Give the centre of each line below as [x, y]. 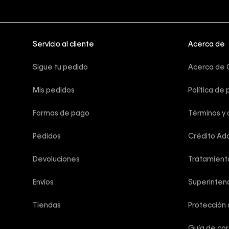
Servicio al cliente [63, 45]
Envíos [43, 183]
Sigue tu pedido [60, 68]
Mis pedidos [54, 91]
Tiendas [47, 206]
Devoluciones [56, 160]
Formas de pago [61, 114]
